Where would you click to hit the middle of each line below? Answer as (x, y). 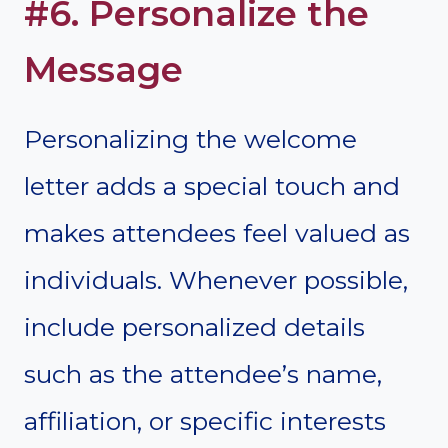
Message (103, 70)
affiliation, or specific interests (205, 420)
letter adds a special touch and (212, 185)
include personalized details (194, 326)
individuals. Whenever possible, (216, 279)
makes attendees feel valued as (217, 232)
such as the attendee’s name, (203, 373)
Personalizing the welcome (190, 138)
